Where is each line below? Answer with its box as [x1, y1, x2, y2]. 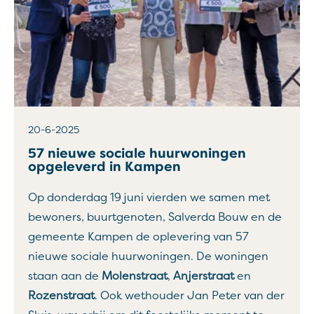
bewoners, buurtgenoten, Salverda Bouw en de [28, 210, 282, 224]
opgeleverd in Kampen [28, 158, 181, 175]
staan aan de [28, 269, 102, 283]
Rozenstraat [28, 289, 95, 303]
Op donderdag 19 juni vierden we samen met [28, 191, 270, 205]
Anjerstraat [173, 269, 234, 283]
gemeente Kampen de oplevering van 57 [28, 230, 249, 244]
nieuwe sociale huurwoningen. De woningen [28, 250, 268, 264]
